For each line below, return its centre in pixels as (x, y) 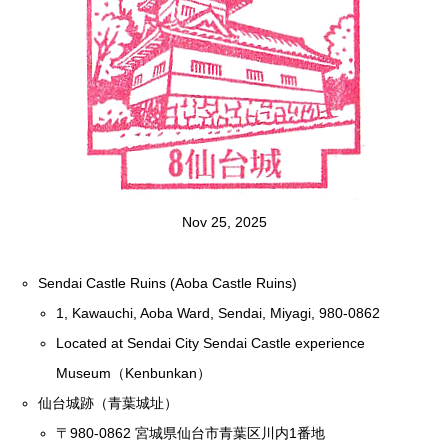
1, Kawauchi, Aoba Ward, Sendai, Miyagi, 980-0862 (218, 312)
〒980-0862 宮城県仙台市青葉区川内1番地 (191, 432)
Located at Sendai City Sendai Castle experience (211, 342)
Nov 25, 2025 (224, 222)
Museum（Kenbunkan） (134, 372)
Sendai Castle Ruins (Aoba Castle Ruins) (168, 282)
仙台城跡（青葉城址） (108, 402)
